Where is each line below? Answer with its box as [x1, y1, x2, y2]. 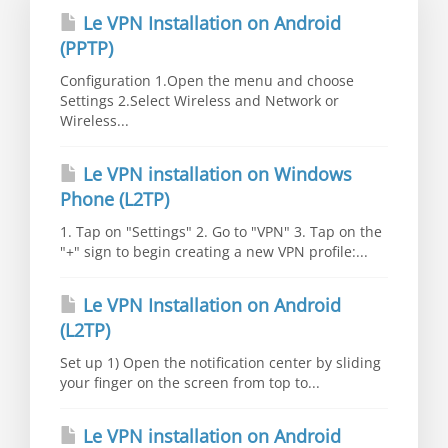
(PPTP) [60, 35, 113, 60]
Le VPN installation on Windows [78, 161, 352, 186]
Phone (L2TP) [60, 186, 169, 211]
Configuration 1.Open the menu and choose [60, 70, 354, 90]
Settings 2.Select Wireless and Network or [60, 90, 339, 110]
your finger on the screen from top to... [60, 372, 320, 392]
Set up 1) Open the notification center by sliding [60, 352, 381, 372]
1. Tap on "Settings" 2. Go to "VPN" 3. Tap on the [60, 221, 382, 241]
